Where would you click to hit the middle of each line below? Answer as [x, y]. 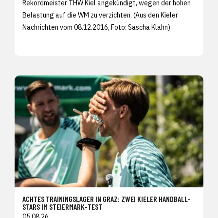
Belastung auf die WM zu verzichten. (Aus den [91, 15]
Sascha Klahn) [149, 27]
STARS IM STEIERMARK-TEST [62, 206]
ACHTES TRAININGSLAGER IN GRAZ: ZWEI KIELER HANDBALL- [107, 199]
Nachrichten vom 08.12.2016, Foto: [75, 27]
